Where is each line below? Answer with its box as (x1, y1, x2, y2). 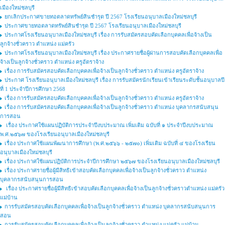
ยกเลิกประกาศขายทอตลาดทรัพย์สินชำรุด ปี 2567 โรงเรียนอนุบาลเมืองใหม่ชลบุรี (5, 14, 197, 20)
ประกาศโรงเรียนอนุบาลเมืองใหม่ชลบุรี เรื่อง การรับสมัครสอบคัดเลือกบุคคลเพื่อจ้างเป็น (5, 32, 212, 38)
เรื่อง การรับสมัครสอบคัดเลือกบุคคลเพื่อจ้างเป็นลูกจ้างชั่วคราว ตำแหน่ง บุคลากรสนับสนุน (5, 104, 218, 110)
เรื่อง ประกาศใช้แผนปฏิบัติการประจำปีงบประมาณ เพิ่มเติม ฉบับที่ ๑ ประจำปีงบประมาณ (5, 122, 213, 128)
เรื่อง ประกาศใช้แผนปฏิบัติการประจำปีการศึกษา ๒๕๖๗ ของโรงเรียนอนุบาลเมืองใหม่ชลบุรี (5, 158, 220, 164)
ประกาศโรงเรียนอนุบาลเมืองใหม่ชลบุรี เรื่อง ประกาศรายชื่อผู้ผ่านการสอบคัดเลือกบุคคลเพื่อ (5, 50, 222, 56)
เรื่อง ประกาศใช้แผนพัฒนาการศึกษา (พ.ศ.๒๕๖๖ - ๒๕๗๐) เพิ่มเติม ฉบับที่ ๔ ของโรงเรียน (5, 140, 215, 146)
